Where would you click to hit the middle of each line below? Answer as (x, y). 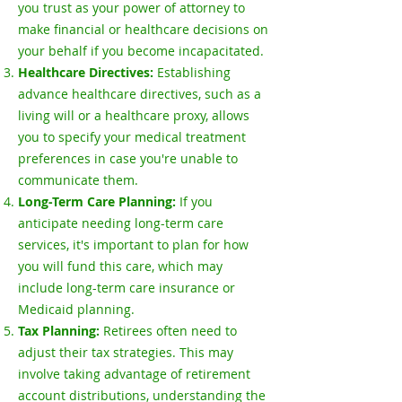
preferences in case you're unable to (128, 158)
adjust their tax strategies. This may (126, 352)
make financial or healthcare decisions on (143, 29)
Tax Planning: (61, 331)
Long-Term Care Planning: (99, 201)
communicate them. (78, 180)
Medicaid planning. (76, 309)
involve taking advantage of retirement (134, 374)
